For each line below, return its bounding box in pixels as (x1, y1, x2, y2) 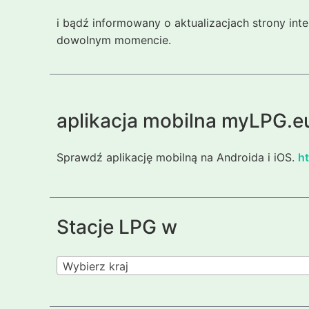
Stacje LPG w (57, 215, 177, 239)
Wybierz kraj (63, 259, 128, 273)
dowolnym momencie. (57, 32, 171, 47)
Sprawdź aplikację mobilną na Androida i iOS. (57, 150, 298, 165)
